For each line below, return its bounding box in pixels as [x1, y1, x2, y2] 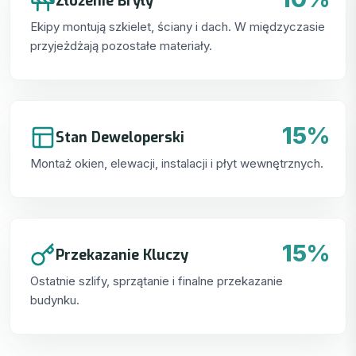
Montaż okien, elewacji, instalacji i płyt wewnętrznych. [30, 156, 323, 172]
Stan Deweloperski [56, 127, 184, 147]
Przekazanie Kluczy [56, 245, 188, 265]
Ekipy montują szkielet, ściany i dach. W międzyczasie [30, 19, 325, 35]
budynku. [30, 292, 79, 308]
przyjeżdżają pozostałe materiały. [30, 38, 212, 54]
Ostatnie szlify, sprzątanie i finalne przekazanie [30, 273, 283, 289]
